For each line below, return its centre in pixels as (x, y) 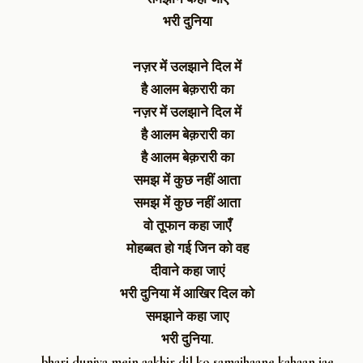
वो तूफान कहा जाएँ (187, 225)
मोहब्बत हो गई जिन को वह (187, 248)
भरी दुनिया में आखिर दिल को (187, 293)
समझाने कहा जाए (187, 316)
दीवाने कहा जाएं (187, 271)
